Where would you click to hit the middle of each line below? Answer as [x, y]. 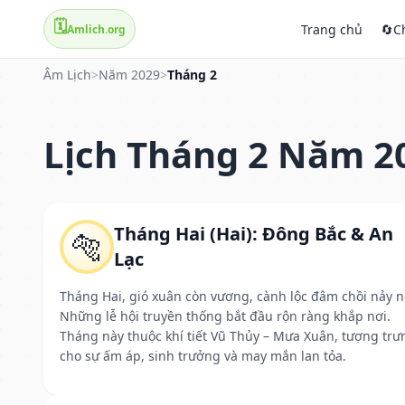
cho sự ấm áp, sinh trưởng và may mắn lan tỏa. [203, 355]
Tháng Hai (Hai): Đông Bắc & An [254, 233]
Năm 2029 [129, 75]
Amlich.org [96, 29]
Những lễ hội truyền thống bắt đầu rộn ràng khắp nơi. [225, 316]
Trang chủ [332, 29]
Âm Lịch [67, 75]
